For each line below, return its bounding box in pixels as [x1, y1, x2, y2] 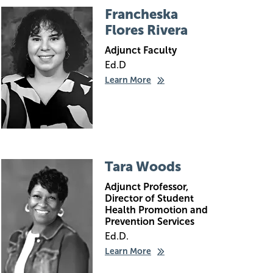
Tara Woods [105, 158, 181, 175]
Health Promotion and [105, 204, 208, 216]
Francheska [105, 6, 178, 23]
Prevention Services [105, 216, 194, 227]
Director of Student [105, 193, 194, 204]
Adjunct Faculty [105, 44, 177, 56]
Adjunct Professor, [105, 181, 188, 193]
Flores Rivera [105, 22, 188, 38]
